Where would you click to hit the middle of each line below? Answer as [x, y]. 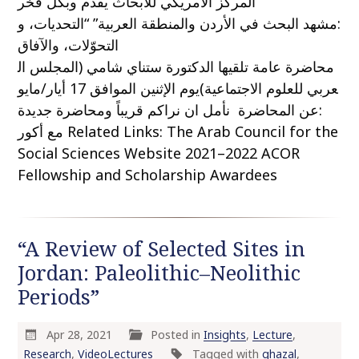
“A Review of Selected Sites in [162, 249]
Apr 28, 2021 [81, 334]
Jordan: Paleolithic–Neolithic [159, 273]
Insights [225, 334]
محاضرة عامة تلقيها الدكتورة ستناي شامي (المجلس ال [176, 67]
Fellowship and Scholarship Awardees [148, 175]
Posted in [177, 334]
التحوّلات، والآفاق [69, 45]
